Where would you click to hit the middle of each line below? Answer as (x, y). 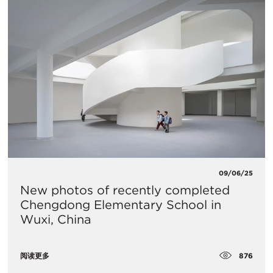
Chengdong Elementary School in (121, 204)
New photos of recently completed (125, 190)
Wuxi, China (56, 219)
